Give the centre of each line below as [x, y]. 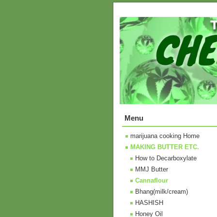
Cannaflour [152, 180]
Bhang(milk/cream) [162, 192]
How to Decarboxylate [166, 158]
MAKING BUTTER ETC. [165, 147]
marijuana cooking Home [165, 136]
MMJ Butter [152, 169]
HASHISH [149, 203]
